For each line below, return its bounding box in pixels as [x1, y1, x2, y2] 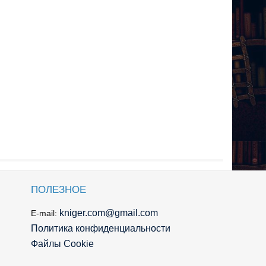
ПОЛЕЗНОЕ [31, 183, 86, 195]
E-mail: [31, 208, 59, 218]
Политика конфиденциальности [31, 223, 170, 233]
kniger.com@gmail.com [59, 207, 158, 218]
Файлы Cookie [31, 238, 94, 249]
